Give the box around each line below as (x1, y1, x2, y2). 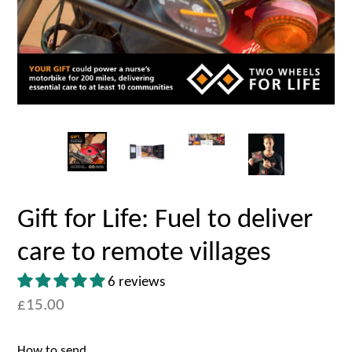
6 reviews (108, 274, 165, 290)
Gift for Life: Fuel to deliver (17, 206, 313, 234)
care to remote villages (17, 239, 271, 267)
